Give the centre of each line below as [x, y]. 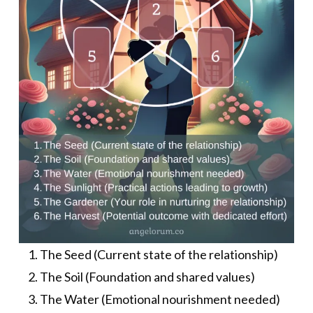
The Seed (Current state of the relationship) [159, 255]
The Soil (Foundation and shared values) [147, 277]
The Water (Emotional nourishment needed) [160, 299]
